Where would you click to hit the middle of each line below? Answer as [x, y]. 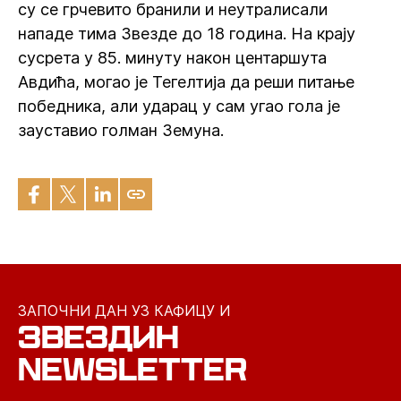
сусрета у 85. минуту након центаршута [172, 58]
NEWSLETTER [132, 369]
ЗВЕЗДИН [98, 337]
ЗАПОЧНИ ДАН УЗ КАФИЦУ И [124, 311]
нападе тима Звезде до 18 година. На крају [187, 34]
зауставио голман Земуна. [121, 130]
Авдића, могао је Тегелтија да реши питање [186, 82]
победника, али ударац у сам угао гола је [179, 106]
